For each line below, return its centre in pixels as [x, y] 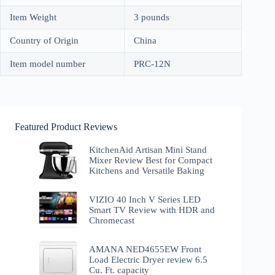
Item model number [48, 64]
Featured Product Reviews [66, 126]
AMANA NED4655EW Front [145, 250]
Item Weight [33, 17]
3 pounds [152, 17]
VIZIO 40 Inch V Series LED [145, 200]
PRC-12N [152, 64]
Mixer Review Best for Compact [151, 160]
